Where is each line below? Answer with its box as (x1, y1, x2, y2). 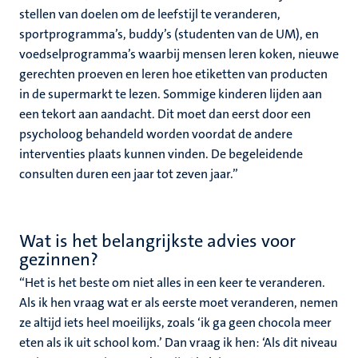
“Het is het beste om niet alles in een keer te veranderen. (19, 274, 325, 291)
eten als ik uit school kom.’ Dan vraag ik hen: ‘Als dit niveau (19, 334, 337, 351)
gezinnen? (19, 248, 98, 271)
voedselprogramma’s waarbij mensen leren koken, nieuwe (19, 46, 339, 62)
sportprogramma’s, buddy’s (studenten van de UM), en (19, 26, 319, 42)
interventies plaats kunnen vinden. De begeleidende (19, 145, 303, 162)
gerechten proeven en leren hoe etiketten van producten (19, 66, 328, 82)
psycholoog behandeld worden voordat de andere (19, 125, 292, 142)
